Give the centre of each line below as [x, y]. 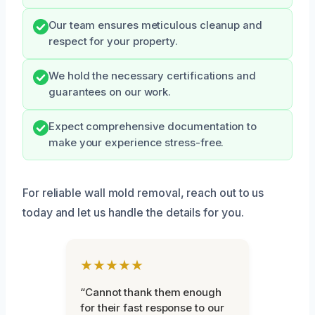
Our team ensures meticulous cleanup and [155, 26]
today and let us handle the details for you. [133, 213]
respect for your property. [113, 42]
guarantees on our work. [110, 92]
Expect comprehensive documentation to [153, 127]
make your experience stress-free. [136, 143]
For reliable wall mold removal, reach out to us [143, 193]
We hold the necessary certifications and [152, 76]
